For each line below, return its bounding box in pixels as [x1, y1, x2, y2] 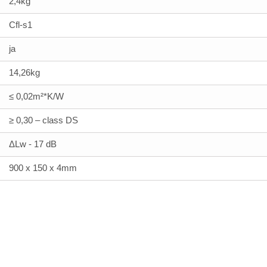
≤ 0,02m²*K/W [9, 91, 64, 102]
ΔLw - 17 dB [9, 139, 57, 150]
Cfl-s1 [9, 20, 32, 30]
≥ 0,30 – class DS [9, 115, 78, 126]
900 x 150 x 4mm [9, 163, 77, 173]
